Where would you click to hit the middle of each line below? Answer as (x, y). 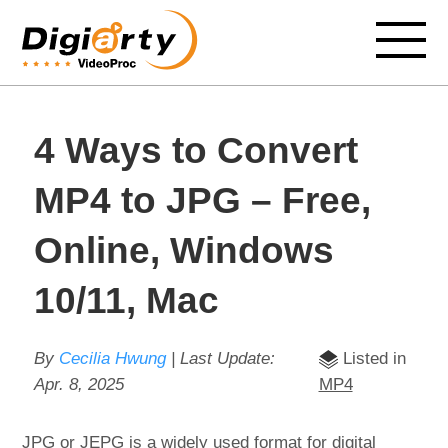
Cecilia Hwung (112, 358)
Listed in (371, 358)
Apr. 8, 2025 (78, 384)
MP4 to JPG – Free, (202, 200)
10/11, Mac (126, 300)
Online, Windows (183, 250)
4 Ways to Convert (195, 150)
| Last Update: (220, 358)
